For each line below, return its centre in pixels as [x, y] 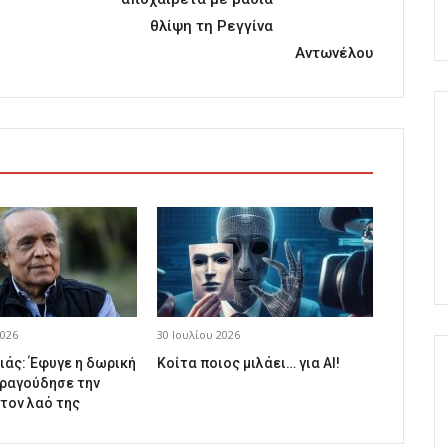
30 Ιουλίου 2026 [198, 335]
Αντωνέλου [334, 53]
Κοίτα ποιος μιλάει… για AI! [248, 363]
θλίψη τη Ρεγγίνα [211, 26]
